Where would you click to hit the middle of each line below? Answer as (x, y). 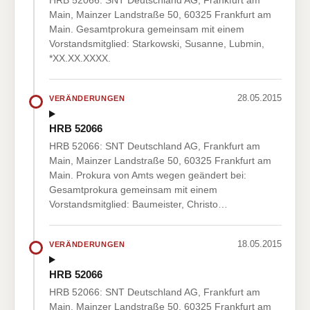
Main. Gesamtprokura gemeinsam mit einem (147, 29)
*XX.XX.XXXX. (80, 58)
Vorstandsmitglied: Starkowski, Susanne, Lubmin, (157, 44)
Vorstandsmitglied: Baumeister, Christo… (138, 204)
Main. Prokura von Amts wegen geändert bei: (148, 175)
